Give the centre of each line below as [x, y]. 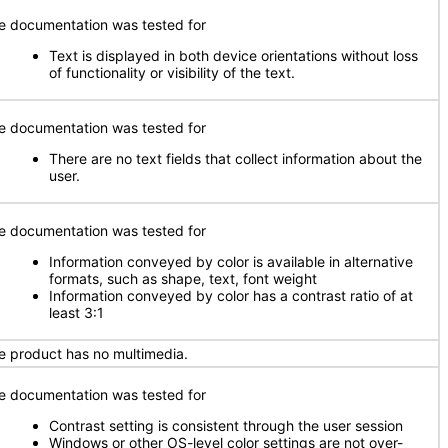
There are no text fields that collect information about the [235, 158]
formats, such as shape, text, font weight [183, 278]
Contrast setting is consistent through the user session [226, 425]
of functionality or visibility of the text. [172, 72]
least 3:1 [76, 312]
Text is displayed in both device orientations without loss [233, 55]
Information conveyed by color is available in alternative [231, 261]
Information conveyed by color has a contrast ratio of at [231, 295]
